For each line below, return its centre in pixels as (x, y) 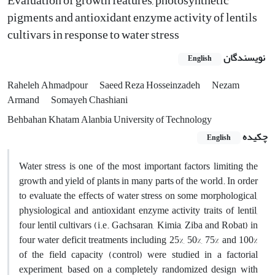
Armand (24, 100)
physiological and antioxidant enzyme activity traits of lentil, (138, 210)
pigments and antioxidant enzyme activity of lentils (132, 18)
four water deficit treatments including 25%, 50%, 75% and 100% (138, 240)
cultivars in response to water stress (93, 35)
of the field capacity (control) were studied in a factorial (138, 254)
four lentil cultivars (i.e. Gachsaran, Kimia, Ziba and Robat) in (138, 225)
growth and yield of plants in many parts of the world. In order (138, 181)
